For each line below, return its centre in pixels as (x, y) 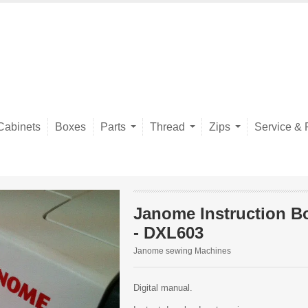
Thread (167, 127)
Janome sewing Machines (182, 251)
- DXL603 (168, 233)
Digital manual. (163, 288)
